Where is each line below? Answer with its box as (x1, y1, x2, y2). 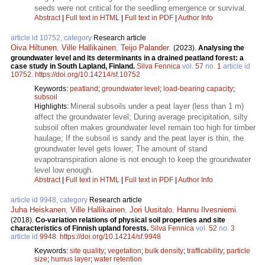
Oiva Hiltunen (11, 43, 57, 52)
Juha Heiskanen (11, 205, 66, 214)
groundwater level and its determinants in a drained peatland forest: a (11, 53, 244, 62)
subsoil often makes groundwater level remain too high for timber (34, 122, 256, 132)
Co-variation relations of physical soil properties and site (35, 215, 225, 224)
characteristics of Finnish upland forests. (11, 224, 150, 232)
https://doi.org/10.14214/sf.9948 (60, 232, 161, 241)
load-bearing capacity (163, 84, 233, 93)
